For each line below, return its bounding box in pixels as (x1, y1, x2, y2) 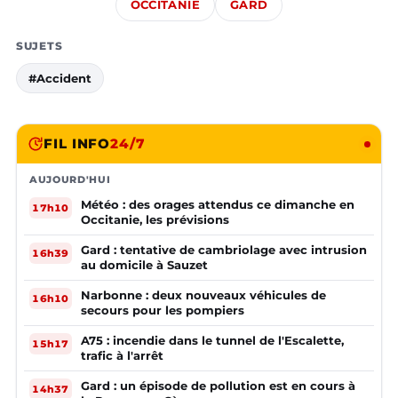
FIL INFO (44, 135, 111, 153)
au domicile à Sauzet (81, 258, 208, 273)
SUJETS (16, 39, 63, 53)
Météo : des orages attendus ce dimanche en (81, 197, 354, 212)
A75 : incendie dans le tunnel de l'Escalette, (81, 333, 344, 348)
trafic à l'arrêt (81, 348, 163, 363)
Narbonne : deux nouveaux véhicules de (81, 288, 326, 303)
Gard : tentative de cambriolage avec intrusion (81, 243, 367, 258)
